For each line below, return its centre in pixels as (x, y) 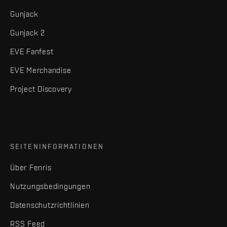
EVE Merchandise (41, 70)
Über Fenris (31, 168)
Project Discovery (41, 89)
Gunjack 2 (28, 33)
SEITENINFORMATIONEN (57, 147)
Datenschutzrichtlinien (50, 205)
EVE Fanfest (32, 52)
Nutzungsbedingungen (50, 186)
